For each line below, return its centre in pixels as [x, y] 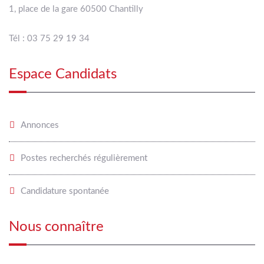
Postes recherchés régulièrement [84, 158]
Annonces [40, 125]
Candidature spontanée [65, 191]
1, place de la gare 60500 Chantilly [76, 9]
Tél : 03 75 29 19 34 [49, 38]
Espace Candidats [63, 74]
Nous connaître [56, 227]
